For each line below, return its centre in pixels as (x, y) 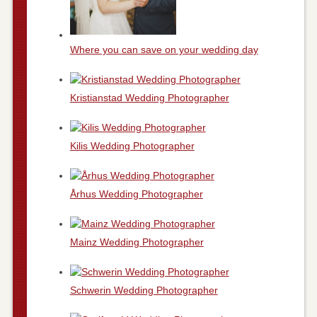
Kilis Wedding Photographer (132, 146)
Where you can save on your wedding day (164, 50)
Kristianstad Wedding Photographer (149, 98)
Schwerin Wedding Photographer (144, 290)
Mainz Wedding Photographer (137, 242)
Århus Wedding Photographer (136, 194)
